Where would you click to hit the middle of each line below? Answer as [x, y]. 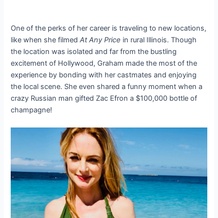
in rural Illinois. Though [159, 40]
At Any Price [100, 40]
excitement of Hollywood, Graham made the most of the [104, 64]
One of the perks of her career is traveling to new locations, [109, 28]
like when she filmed [45, 40]
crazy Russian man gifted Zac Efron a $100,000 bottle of [104, 99]
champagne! [32, 110]
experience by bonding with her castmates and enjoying [104, 75]
